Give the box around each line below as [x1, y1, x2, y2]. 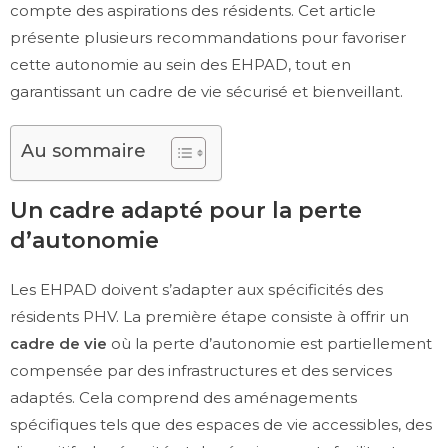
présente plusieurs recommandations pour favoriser [10, 27, 406, 47]
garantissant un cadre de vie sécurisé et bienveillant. [10, 81, 403, 101]
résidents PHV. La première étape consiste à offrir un [10, 306, 409, 326]
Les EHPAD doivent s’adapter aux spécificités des [10, 279, 383, 299]
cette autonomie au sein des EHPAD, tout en [10, 54, 351, 74]
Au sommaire [21, 140, 146, 163]
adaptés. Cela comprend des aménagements [10, 387, 357, 407]
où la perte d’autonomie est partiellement [107, 333, 432, 353]
